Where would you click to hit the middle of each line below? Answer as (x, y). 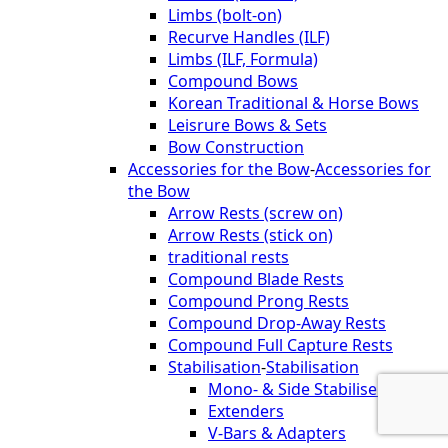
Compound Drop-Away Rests (277, 323)
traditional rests (228, 257)
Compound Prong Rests (258, 301)
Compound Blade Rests (256, 279)
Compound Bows (233, 81)
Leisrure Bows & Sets (247, 125)
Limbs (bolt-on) (225, 15)
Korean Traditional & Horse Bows (293, 103)
